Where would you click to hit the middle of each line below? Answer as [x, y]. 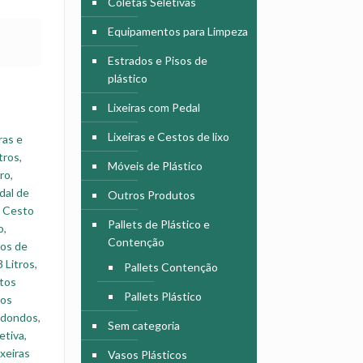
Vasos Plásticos [147, 354]
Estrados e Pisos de [157, 60]
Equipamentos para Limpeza [177, 31]
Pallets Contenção [171, 267]
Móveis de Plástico [155, 166]
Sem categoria [143, 325]
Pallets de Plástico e [158, 224]
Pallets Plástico [162, 296]
